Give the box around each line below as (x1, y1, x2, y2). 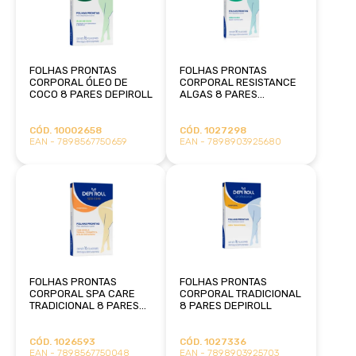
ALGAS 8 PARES (179, 87, 257, 100)
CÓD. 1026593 (29, 335, 95, 347)
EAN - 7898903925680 (179, 135, 281, 147)
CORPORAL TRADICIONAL (179, 287, 301, 300)
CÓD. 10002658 (29, 124, 102, 136)
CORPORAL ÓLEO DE (29, 75, 128, 88)
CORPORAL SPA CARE (29, 287, 135, 300)
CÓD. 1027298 (179, 124, 246, 136)
